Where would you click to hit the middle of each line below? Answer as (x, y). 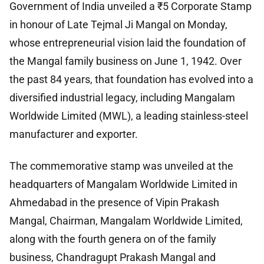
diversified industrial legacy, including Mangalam (122, 98)
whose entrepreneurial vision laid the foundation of (128, 43)
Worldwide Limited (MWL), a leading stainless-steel (129, 116)
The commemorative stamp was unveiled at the (121, 166)
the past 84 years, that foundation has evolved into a (131, 80)
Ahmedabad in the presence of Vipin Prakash (114, 202)
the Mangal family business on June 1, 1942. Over (126, 61)
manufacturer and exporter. (74, 134)
